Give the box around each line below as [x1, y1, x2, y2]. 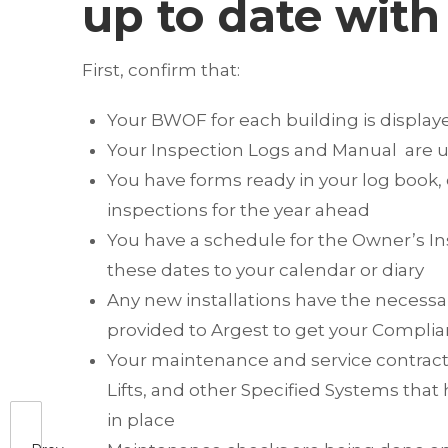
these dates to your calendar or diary [107, 260, 424, 280]
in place [107, 410, 175, 430]
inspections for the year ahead [107, 200, 370, 220]
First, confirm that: [82, 60, 240, 80]
